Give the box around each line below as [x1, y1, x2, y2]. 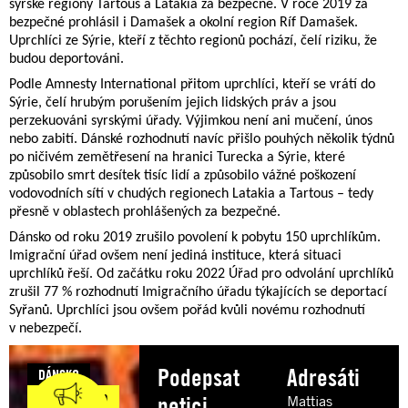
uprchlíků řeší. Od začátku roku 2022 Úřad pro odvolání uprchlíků [9, 266, 393, 281]
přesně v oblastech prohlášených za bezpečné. [9, 204, 284, 219]
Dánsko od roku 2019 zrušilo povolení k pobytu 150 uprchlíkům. [9, 229, 381, 245]
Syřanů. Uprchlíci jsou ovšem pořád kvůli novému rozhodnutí [9, 302, 365, 318]
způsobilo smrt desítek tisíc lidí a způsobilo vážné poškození [9, 168, 356, 183]
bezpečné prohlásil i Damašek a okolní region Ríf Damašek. [9, 15, 358, 30]
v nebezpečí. [9, 321, 86, 336]
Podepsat [157, 362, 240, 392]
